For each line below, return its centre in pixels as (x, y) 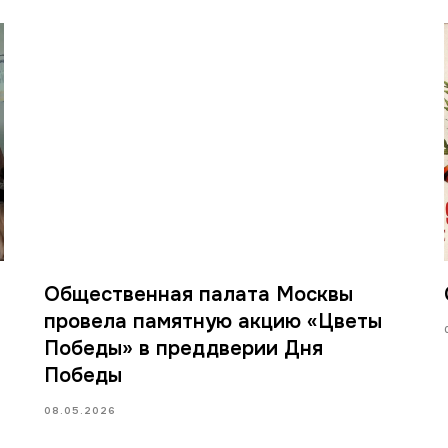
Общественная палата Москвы (198, 294)
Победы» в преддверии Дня (183, 348)
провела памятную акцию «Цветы (213, 321)
